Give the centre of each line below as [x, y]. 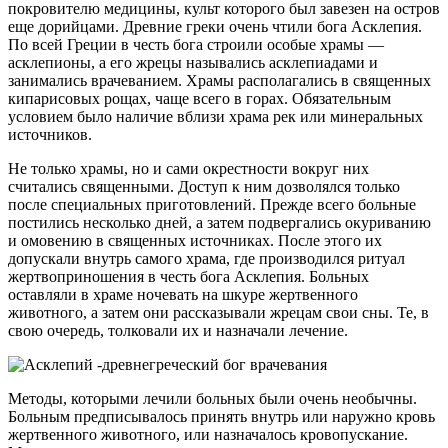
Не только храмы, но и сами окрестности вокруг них [188, 168]
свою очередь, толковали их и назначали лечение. [178, 330]
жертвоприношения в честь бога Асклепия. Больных [188, 276]
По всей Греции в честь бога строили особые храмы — [196, 44]
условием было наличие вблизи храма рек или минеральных [215, 116]
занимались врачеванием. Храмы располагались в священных [219, 80]
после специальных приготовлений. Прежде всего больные [212, 204]
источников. [50, 134]
